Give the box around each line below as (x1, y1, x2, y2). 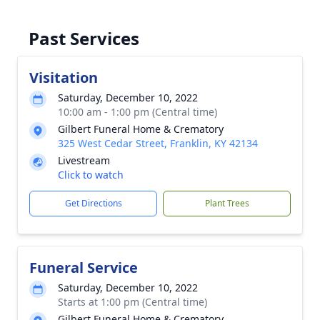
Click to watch (58, 168, 124, 181)
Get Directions (64, 197, 122, 209)
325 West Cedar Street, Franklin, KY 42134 (58, 136, 258, 150)
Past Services (29, 26, 139, 50)
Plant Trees (204, 197, 249, 209)
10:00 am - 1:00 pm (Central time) (58, 105, 217, 119)
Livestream (58, 154, 110, 167)
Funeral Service (29, 258, 138, 277)
